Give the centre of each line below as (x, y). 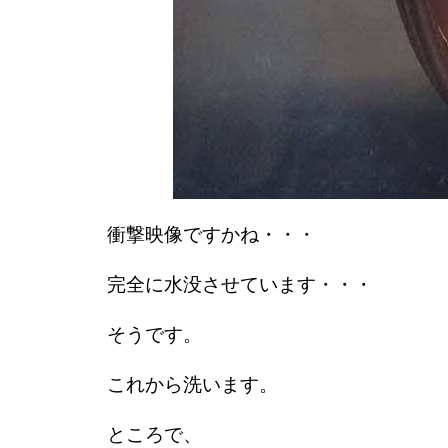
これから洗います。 (192, 384)
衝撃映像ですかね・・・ (211, 234)
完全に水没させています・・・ (240, 284)
